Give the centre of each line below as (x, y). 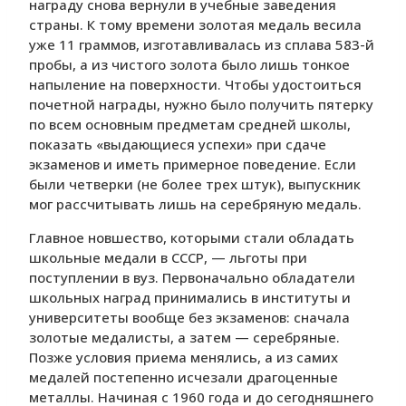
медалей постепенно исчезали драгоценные (184, 377)
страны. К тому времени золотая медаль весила (195, 25)
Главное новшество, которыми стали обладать (192, 238)
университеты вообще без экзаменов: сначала (189, 318)
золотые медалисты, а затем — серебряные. (184, 338)
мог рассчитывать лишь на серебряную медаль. (195, 204)
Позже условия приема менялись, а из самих (184, 358)
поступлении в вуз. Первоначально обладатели (192, 278)
